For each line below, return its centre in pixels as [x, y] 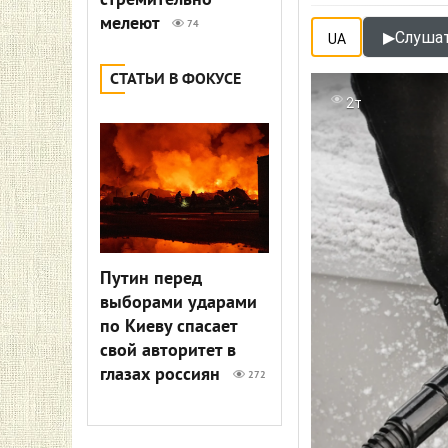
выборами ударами [178, 303]
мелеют [132, 24]
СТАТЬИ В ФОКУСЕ [175, 80]
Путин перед [151, 279]
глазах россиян [162, 375]
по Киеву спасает [168, 327]
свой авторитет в [168, 351]
